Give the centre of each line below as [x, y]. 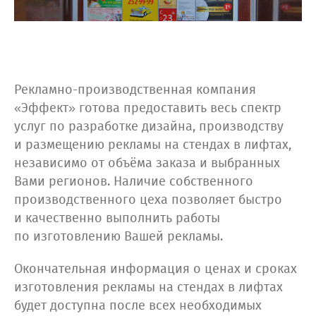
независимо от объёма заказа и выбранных [147, 164]
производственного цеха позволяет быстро [148, 201]
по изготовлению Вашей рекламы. [119, 237]
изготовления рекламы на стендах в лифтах [148, 288]
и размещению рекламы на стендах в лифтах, [153, 146]
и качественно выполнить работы [117, 219]
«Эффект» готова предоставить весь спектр [148, 109]
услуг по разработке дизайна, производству [149, 127]
